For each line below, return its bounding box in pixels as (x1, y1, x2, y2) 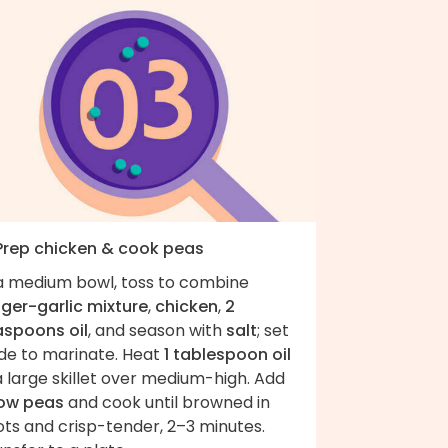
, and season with (88, 318, 226, 342)
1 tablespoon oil (164, 342, 291, 366)
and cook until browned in (64, 390, 270, 414)
